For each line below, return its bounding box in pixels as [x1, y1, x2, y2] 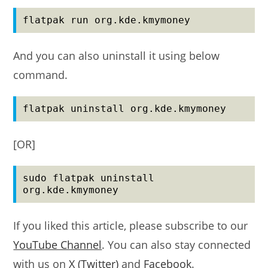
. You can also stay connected [102, 237, 251, 252]
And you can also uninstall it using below [13, 48, 220, 63]
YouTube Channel [13, 237, 102, 252]
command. [13, 68, 68, 83]
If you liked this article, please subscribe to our [13, 218, 248, 233]
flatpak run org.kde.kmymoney [23, 14, 191, 26]
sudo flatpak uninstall [23, 172, 155, 184]
